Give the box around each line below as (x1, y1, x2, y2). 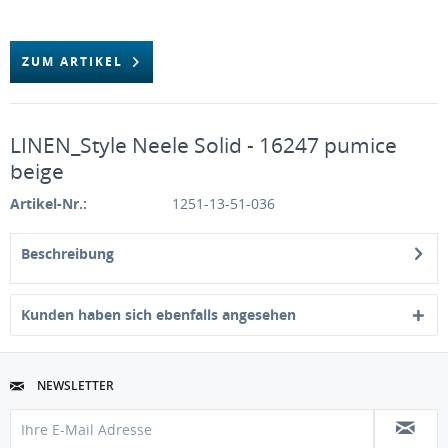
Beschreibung (21, 244, 114, 263)
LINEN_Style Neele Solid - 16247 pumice (10, 131, 397, 159)
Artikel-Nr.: (10, 194, 87, 213)
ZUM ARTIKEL (22, 53, 123, 70)
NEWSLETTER (34, 377, 114, 394)
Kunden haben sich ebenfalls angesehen (21, 305, 296, 324)
